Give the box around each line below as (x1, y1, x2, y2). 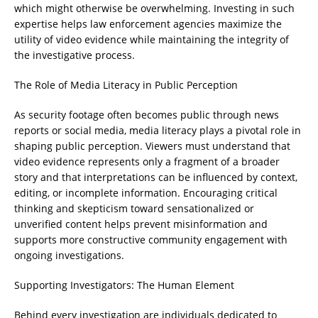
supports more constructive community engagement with (14, 233, 287, 246)
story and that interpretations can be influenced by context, (14, 170, 297, 184)
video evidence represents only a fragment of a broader (14, 155, 280, 168)
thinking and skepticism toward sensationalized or (14, 202, 254, 215)
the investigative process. (14, 48, 135, 62)
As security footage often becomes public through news (14, 108, 279, 121)
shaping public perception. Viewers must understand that (14, 139, 290, 153)
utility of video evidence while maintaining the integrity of (14, 33, 289, 46)
